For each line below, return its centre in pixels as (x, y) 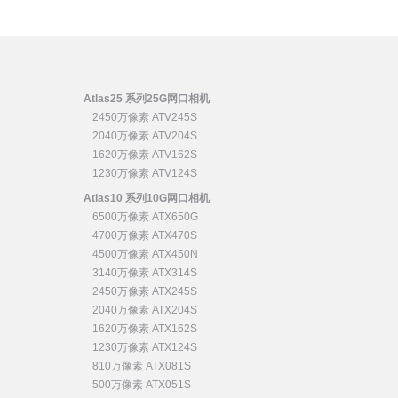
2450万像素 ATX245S (144, 292)
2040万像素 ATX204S (144, 310)
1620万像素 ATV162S (144, 155)
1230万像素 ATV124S (144, 174)
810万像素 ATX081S (141, 366)
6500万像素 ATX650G (145, 217)
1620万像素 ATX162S (144, 329)
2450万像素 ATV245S (144, 118)
